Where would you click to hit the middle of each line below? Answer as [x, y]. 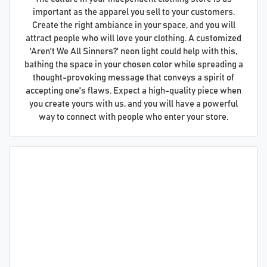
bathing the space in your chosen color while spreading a [133, 64]
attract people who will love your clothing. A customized [133, 38]
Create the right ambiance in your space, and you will [133, 25]
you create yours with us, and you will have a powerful [133, 104]
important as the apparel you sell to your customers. [133, 12]
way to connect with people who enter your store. [133, 117]
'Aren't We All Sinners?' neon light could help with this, [133, 51]
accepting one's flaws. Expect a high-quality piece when [133, 91]
